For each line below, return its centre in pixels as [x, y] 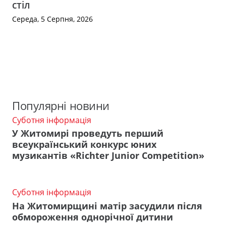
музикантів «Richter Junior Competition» [108, 156]
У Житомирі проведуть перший [88, 133]
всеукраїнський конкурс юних [84, 145]
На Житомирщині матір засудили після [107, 206]
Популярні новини [61, 105]
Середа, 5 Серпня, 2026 [52, 19]
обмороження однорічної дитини [93, 217]
